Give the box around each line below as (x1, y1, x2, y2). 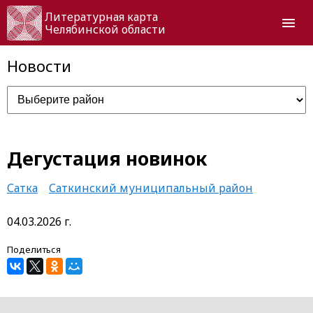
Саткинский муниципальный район (49, 180, 253, 196)
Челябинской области (45, 21, 166, 37)
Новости (7, 55, 71, 76)
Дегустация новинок (7, 145, 208, 171)
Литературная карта (45, 8, 158, 24)
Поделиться (7, 242, 61, 256)
